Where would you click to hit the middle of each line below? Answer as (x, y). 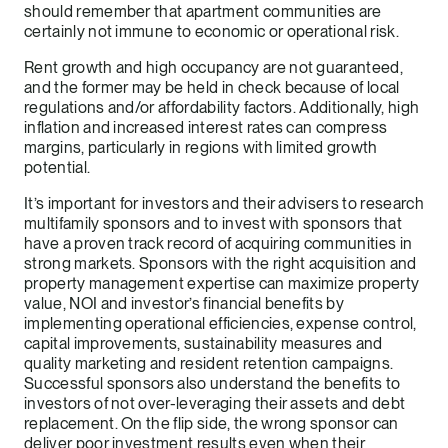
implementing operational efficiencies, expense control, (220, 323)
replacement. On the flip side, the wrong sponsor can (211, 423)
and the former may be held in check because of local (212, 87)
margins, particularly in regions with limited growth (201, 147)
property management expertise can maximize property (222, 283)
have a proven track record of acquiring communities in (218, 243)
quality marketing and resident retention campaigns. (209, 363)
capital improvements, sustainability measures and (203, 343)
